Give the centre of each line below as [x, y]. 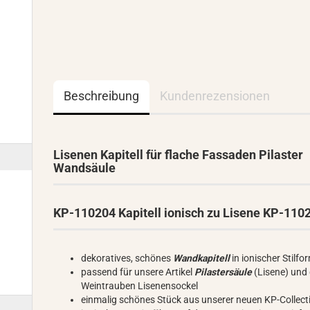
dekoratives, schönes [127, 258]
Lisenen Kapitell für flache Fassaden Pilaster [179, 155]
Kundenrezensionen [215, 96]
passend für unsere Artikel [138, 272]
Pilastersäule [225, 272]
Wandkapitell [203, 258]
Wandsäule [85, 168]
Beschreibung [102, 96]
